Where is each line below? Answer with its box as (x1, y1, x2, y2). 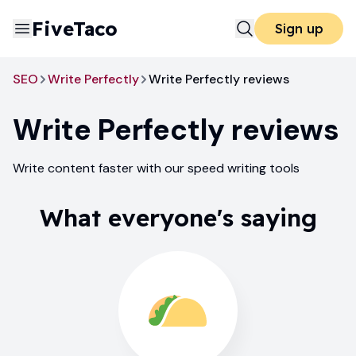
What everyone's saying (39, 203, 317, 233)
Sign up (274, 21, 323, 37)
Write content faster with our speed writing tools (13, 160, 300, 176)
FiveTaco (32, 17, 118, 41)
